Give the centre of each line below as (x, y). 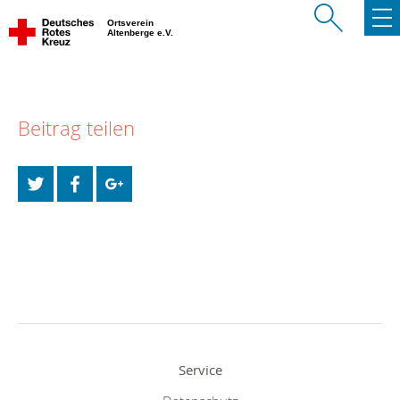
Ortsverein (132, 23)
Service (200, 369)
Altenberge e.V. (142, 33)
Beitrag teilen (76, 129)
